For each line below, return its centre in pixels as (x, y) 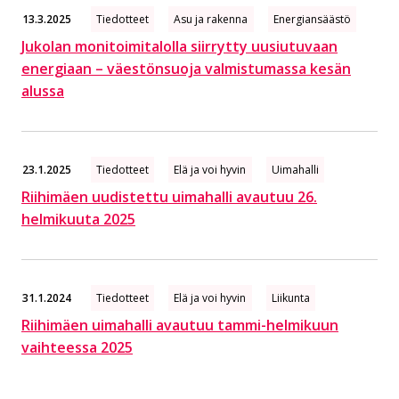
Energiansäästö (313, 19)
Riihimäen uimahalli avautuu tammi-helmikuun (180, 326)
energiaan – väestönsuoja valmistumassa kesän (186, 68)
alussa (43, 90)
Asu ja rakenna (211, 19)
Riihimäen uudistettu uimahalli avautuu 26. (169, 197)
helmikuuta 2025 (78, 219)
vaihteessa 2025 (77, 348)
